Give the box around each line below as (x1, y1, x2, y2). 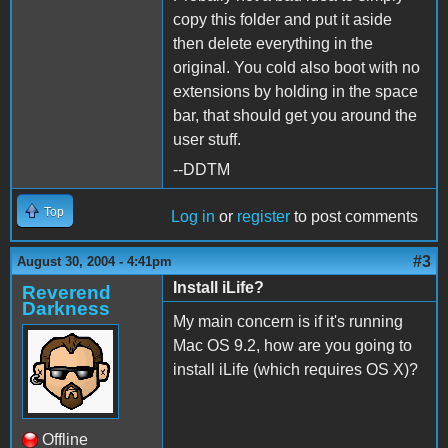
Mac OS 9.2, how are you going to (173, 336, 412, 354)
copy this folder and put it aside (173, 10, 392, 28)
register (237, 207, 290, 225)
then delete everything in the (173, 34, 373, 52)
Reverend (22, 281, 111, 303)
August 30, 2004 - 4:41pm (17, 253, 172, 269)
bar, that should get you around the (173, 106, 417, 124)
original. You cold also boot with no (173, 58, 420, 76)
